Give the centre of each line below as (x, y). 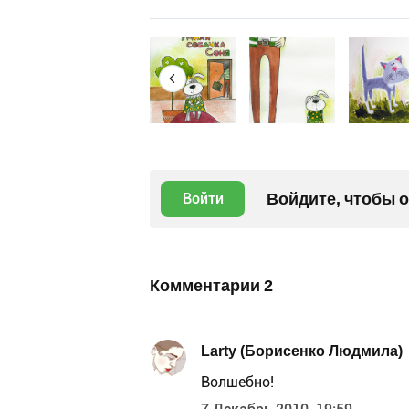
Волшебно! (237, 383)
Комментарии (207, 286)
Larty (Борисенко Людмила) (302, 351)
